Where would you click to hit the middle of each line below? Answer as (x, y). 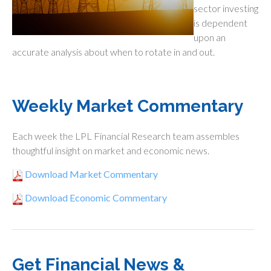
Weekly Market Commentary (128, 106)
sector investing (226, 8)
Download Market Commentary (90, 174)
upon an (210, 37)
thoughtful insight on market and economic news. (111, 150)
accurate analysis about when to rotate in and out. (113, 52)
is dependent (220, 23)
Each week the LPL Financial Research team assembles (126, 136)
